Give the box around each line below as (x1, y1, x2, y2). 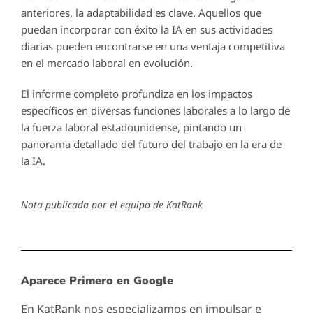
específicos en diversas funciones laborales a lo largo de (21, 103, 290, 117)
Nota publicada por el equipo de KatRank (21, 197, 203, 211)
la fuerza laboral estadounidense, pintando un (21, 119, 242, 134)
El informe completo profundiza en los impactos (21, 86, 252, 101)
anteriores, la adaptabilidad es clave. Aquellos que (21, 5, 261, 20)
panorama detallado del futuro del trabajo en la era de (21, 136, 282, 151)
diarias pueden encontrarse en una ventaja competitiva (21, 38, 285, 53)
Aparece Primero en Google (21, 272, 173, 289)
